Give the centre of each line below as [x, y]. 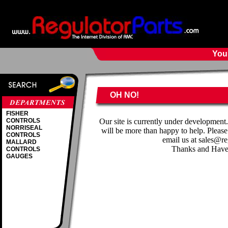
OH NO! [124, 95]
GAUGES [19, 156]
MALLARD [21, 142]
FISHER [17, 113]
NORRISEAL [24, 128]
